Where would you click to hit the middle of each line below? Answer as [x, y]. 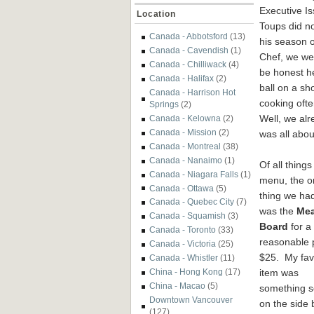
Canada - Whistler [184, 258]
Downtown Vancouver [191, 299]
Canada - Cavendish [189, 50]
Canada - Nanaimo [186, 160]
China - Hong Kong [186, 272]
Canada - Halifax [182, 78]
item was [279, 272]
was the [278, 211]
